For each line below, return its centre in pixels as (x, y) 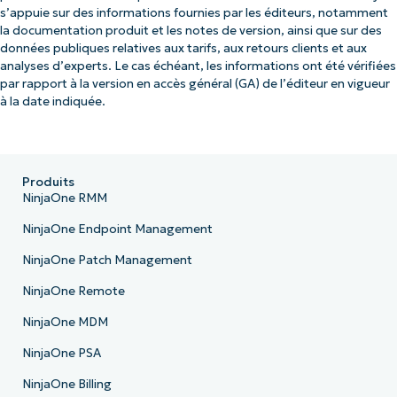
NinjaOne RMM (64, 198)
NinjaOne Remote (73, 291)
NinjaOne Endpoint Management (117, 229)
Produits (48, 182)
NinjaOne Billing (66, 384)
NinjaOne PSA (61, 353)
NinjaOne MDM (65, 322)
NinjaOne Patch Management (107, 260)
